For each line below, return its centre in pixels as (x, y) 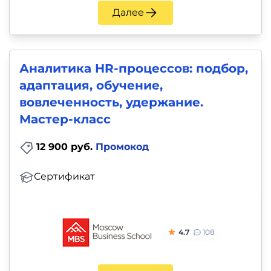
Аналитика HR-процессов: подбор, (134, 69)
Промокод (122, 147)
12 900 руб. (66, 147)
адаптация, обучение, (91, 86)
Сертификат (64, 177)
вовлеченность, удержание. (111, 103)
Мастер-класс (65, 119)
